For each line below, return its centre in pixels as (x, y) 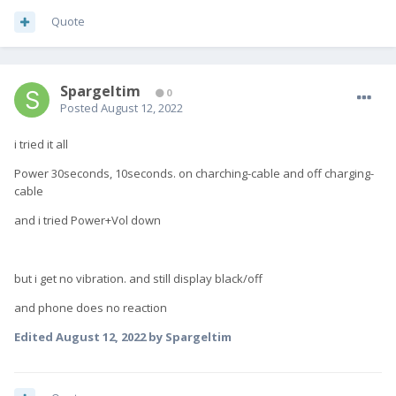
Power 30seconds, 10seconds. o (100, 174)
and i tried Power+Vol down (88, 221)
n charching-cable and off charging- (280, 174)
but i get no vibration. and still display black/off (138, 279)
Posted (80, 108)
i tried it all (41, 145)
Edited (35, 337)
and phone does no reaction (91, 308)
